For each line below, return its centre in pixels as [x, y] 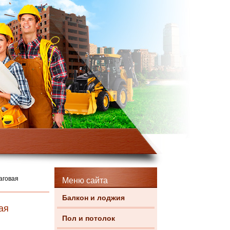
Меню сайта [85, 180]
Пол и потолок [89, 218]
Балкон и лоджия [93, 198]
